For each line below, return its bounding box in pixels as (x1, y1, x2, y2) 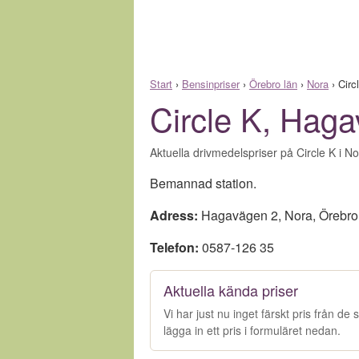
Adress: (150, 206, 198, 224)
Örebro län (249, 76, 297, 91)
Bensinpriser (182, 76, 240, 91)
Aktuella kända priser (163, 280, 298, 301)
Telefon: (150, 238, 199, 256)
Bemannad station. (150, 174, 256, 192)
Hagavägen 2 (201, 206, 278, 224)
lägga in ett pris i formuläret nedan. (163, 322, 341, 338)
